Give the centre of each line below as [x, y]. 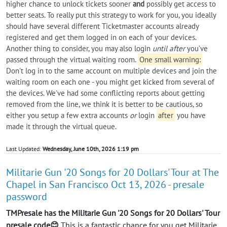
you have [190, 115]
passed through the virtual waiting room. [72, 59]
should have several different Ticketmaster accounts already [102, 26]
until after [169, 48]
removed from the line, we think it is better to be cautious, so [104, 104]
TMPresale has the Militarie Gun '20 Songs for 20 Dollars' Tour [113, 213]
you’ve [196, 48]
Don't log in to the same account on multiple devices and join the [111, 70]
